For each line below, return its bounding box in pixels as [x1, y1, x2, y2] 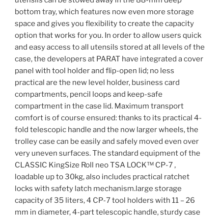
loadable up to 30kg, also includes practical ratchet [15, 172, 190, 182]
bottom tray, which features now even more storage [15, 7, 194, 17]
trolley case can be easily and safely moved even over [15, 137, 199, 146]
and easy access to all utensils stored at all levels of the [15, 43, 205, 52]
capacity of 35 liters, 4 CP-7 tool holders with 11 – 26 [15, 196, 195, 205]
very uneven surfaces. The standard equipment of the [15, 149, 200, 158]
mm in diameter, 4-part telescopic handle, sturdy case [15, 208, 200, 217]
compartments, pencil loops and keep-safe [15, 90, 163, 99]
